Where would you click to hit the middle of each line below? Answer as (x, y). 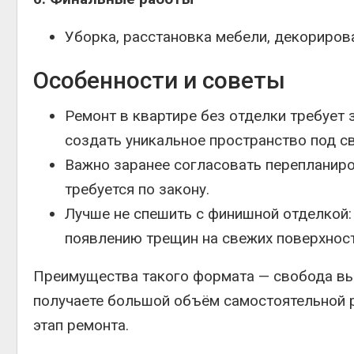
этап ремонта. (81, 325)
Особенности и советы (159, 80)
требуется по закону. (137, 189)
